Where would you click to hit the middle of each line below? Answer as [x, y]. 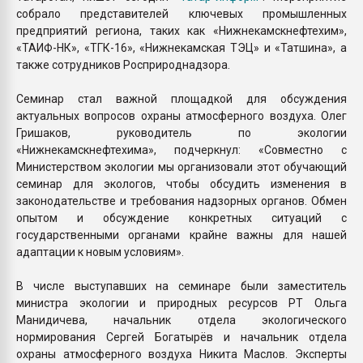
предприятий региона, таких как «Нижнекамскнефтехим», [181, 30]
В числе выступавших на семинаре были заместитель [181, 286]
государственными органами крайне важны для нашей [181, 235]
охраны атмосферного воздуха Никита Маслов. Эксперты [181, 354]
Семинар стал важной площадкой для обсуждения [181, 98]
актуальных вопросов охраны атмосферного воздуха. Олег [181, 115]
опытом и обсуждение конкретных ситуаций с [181, 218]
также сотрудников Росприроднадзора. [123, 64]
